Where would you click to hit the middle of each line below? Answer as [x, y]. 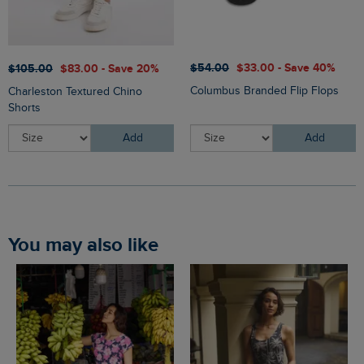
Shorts [24, 108]
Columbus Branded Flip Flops [264, 91]
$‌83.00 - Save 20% [110, 69]
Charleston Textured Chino [75, 92]
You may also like [88, 245]
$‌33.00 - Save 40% [286, 68]
